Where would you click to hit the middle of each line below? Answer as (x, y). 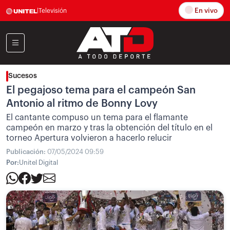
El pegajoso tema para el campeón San (101, 90)
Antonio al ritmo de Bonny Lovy (82, 104)
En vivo (205, 11)
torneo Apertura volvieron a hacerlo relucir (89, 138)
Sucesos (23, 76)
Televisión (53, 11)
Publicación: (27, 152)
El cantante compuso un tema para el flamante (97, 118)
